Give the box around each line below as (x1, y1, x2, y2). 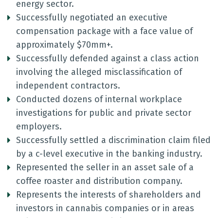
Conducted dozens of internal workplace (16, 94, 182, 105)
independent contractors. (16, 80, 120, 91)
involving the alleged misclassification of (16, 67, 182, 77)
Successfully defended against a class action (16, 53, 199, 64)
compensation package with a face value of (16, 26, 193, 36)
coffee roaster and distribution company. (16, 176, 182, 186)
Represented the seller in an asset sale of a (16, 162, 194, 173)
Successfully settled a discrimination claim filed (16, 135, 211, 145)
